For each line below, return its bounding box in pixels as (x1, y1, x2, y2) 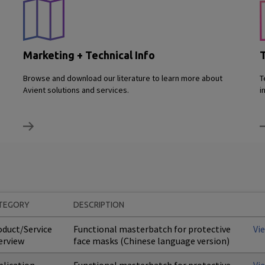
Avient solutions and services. (23, 85, 129, 95)
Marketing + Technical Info (23, 49, 155, 61)
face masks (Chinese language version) (73, 235, 230, 247)
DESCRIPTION (73, 200, 124, 209)
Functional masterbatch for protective (73, 223, 231, 235)
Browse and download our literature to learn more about (23, 73, 222, 83)
